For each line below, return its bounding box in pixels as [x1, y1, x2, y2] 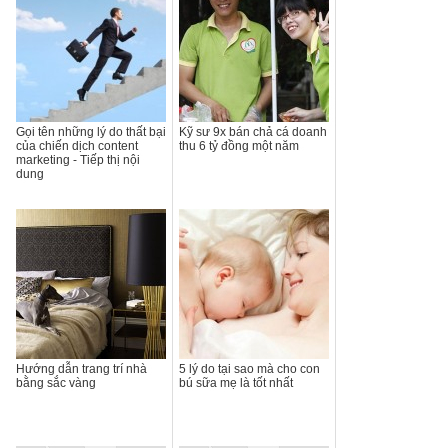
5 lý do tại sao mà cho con [179, 361, 320, 376]
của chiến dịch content [16, 138, 138, 153]
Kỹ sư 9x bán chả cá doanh [179, 124, 327, 139]
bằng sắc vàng [16, 375, 96, 390]
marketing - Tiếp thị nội [16, 152, 140, 167]
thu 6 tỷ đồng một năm [179, 138, 299, 153]
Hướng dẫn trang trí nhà [16, 361, 147, 376]
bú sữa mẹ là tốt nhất [179, 375, 293, 390]
